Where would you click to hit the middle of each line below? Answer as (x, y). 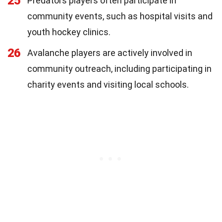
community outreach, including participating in (119, 68)
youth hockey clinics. (69, 32)
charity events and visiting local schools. (108, 84)
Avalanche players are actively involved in (110, 53)
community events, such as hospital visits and (120, 16)
